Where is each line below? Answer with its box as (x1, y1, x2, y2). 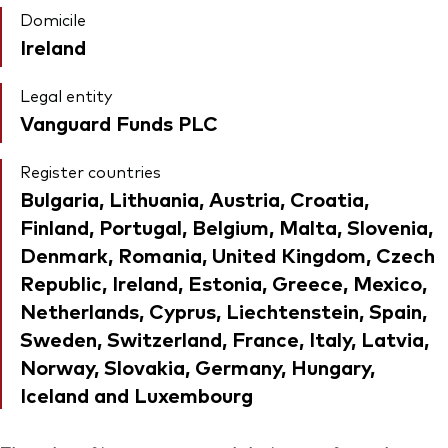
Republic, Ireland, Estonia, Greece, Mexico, (20, 269, 427, 297)
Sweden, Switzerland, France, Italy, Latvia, (20, 325, 429, 353)
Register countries (20, 160, 161, 183)
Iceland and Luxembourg (20, 381, 253, 409)
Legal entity (20, 84, 112, 107)
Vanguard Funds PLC (20, 109, 218, 137)
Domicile (20, 8, 86, 31)
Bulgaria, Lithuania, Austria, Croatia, (20, 185, 369, 213)
